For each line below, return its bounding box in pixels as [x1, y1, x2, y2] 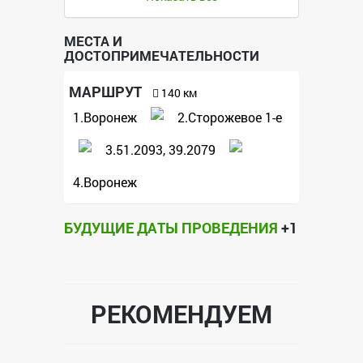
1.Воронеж [73, 109, 137, 126]
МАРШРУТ [69, 82, 142, 101]
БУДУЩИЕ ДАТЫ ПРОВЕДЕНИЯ [64, 218, 281, 237]
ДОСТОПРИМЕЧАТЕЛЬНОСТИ [64, 46, 259, 65]
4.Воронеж [73, 173, 137, 190]
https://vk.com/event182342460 [77, 14, 244, 29]
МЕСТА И [64, 32, 122, 50]
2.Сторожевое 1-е [177, 109, 282, 126]
